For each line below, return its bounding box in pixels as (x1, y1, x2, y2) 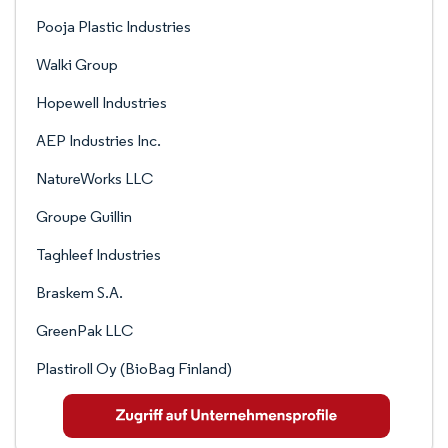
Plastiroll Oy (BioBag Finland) (36, 359, 232, 378)
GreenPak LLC (36, 321, 133, 340)
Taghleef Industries (36, 245, 161, 264)
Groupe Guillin (36, 207, 132, 226)
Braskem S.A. (36, 283, 123, 302)
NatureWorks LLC (36, 169, 153, 188)
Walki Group (36, 55, 118, 74)
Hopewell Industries (36, 93, 167, 112)
